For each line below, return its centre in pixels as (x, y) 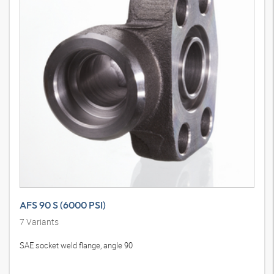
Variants (42, 222)
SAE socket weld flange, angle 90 (76, 246)
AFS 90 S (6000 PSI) (63, 205)
